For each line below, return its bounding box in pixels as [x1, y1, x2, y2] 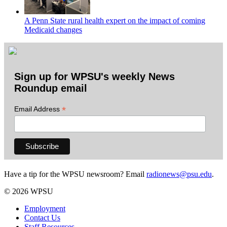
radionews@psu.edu [146, 169, 212, 178]
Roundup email [14, 83, 87, 94]
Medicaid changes [24, 25, 82, 34]
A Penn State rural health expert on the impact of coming [24, 16, 205, 25]
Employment [24, 204, 65, 213]
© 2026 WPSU [4, 186, 53, 196]
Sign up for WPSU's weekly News [14, 71, 175, 83]
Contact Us [24, 213, 60, 222]
